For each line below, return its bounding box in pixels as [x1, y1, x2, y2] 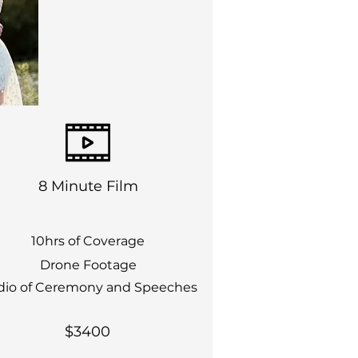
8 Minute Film [38, 177, 138, 195]
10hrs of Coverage [31, 233, 145, 249]
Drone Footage [39, 257, 137, 272]
